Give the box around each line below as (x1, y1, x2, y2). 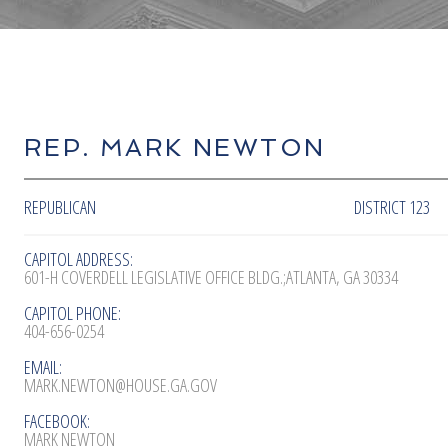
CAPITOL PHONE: (24, 300, 121, 325)
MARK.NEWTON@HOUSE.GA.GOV (24, 372, 217, 397)
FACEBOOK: (24, 408, 90, 433)
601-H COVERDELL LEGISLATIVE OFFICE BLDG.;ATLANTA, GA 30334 (24, 264, 398, 289)
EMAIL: (24, 354, 62, 379)
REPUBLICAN (24, 194, 96, 219)
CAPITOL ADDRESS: (24, 246, 133, 271)
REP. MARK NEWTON (24, 132, 326, 162)
